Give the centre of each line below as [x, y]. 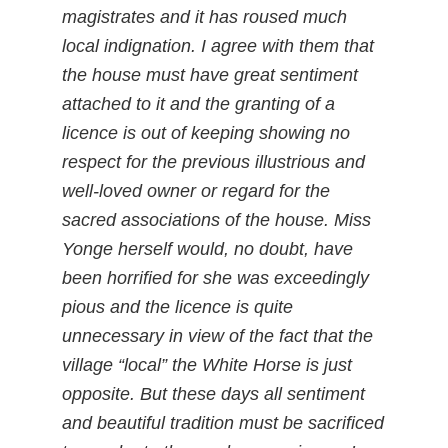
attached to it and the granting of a [199, 104]
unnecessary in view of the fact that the [218, 336]
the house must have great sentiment [210, 75]
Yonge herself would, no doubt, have [208, 249]
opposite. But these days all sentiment [214, 394]
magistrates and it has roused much [205, 17]
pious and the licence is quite [178, 307]
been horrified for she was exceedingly [216, 278]
